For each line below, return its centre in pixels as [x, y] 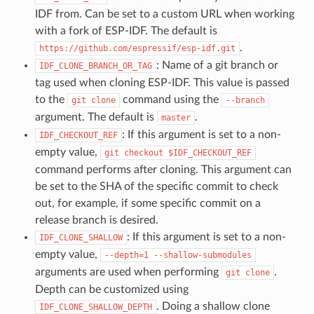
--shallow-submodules [202, 255]
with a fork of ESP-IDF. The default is [126, 30]
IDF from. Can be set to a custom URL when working [164, 14]
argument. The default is [96, 117]
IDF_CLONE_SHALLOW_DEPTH [95, 307]
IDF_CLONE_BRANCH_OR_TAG [95, 66]
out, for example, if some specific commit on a [148, 203]
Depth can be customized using [111, 289]
